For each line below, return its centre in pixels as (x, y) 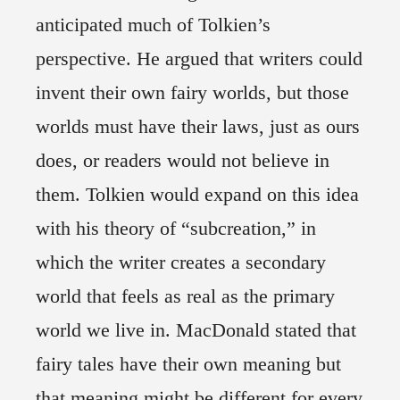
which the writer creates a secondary (181, 262)
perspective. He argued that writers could (199, 59)
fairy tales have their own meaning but (188, 364)
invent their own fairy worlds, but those (192, 93)
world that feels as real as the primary (185, 296)
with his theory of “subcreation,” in (176, 229)
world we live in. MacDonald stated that (196, 330)
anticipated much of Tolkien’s (153, 25)
